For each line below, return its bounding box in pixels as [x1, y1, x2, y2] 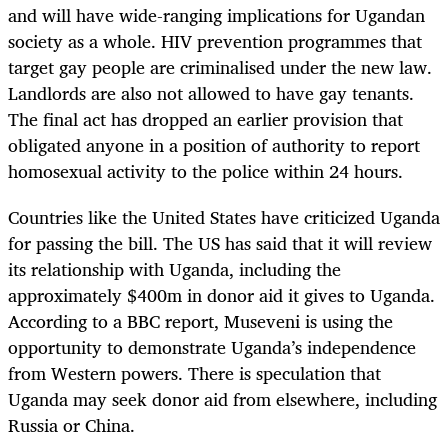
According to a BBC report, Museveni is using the [8, 305, 393, 336]
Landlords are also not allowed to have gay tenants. [8, 77, 414, 108]
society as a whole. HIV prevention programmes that [8, 25, 422, 56]
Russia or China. [8, 409, 135, 440]
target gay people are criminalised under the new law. [8, 51, 432, 82]
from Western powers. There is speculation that [8, 357, 381, 388]
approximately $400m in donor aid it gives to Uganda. [8, 279, 435, 310]
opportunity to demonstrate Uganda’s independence [8, 331, 416, 362]
